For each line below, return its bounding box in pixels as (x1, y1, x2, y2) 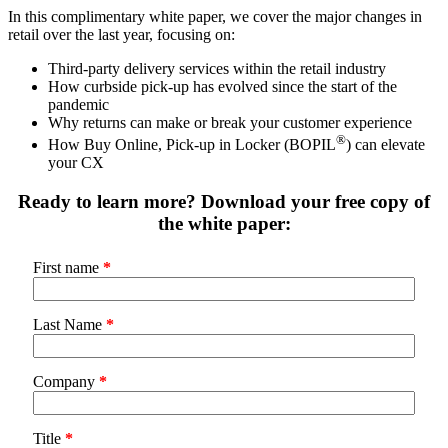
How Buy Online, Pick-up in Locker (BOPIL (48, 136, 336, 154)
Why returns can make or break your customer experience (48, 113, 412, 131)
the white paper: (157, 212, 291, 234)
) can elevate (346, 136, 425, 154)
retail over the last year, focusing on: (8, 25, 235, 43)
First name (33, 258, 103, 276)
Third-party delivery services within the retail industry (48, 59, 386, 77)
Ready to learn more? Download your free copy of (18, 190, 430, 212)
